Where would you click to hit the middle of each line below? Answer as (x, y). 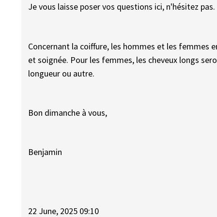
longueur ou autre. (62, 73)
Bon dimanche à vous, (68, 112)
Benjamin (45, 152)
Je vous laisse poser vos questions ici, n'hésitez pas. (122, 7)
